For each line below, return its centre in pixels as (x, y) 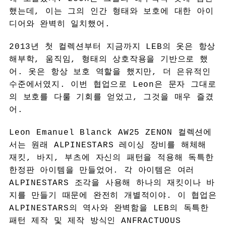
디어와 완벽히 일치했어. (60, 24)
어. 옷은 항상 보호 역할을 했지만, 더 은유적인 (110, 72)
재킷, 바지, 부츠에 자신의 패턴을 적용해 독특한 (111, 158)
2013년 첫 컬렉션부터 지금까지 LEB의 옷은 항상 (112, 47)
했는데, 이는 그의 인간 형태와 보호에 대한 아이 (111, 11)
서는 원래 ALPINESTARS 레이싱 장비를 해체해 (108, 145)
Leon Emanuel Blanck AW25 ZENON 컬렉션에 (110, 132)
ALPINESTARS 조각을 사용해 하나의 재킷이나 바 (112, 183)
